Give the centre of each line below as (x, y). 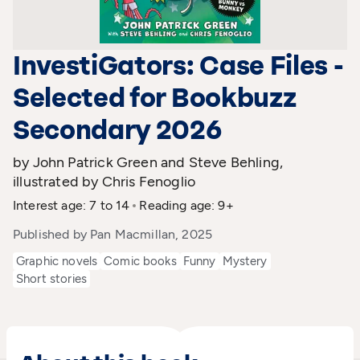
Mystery (245, 261)
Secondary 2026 (118, 130)
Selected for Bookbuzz (155, 98)
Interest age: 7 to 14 (72, 205)
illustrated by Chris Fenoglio (104, 181)
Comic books (140, 261)
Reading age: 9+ (186, 205)
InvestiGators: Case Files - (178, 65)
